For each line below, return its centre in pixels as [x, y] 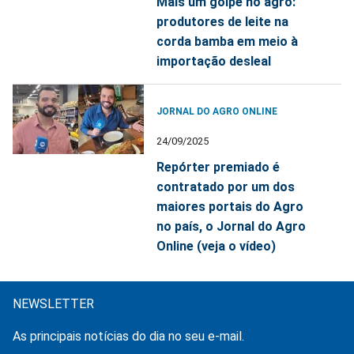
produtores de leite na [223, 22]
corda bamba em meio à [228, 42]
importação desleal [214, 62]
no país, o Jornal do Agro [232, 227]
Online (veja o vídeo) [217, 247]
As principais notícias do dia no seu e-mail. [128, 337]
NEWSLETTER [53, 304]
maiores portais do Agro [230, 207]
